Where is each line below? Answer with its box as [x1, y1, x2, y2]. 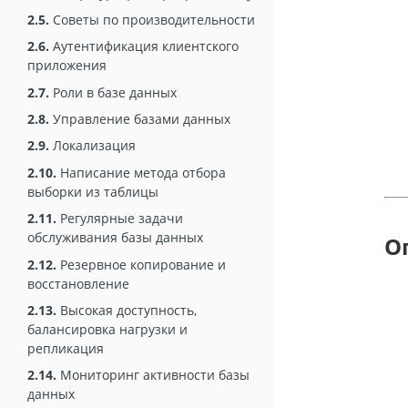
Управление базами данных [49, 110, 230, 128]
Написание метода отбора [56, 163, 226, 181]
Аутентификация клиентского [49, 37, 239, 56]
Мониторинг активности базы [56, 366, 250, 384]
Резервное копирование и [56, 255, 226, 273]
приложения [27, 56, 107, 75]
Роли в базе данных [49, 83, 177, 101]
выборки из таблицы [27, 182, 158, 200]
